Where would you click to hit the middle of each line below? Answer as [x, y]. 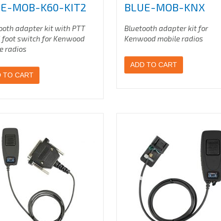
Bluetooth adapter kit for [166, 28]
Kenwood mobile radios [164, 38]
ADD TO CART [154, 65]
